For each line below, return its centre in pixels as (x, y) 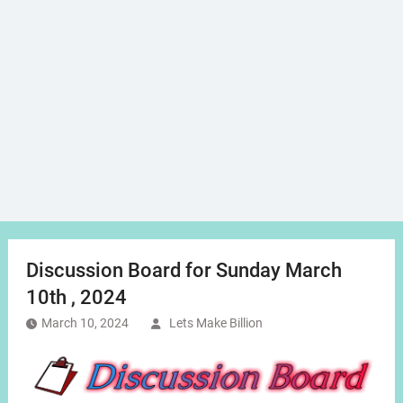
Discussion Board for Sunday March (184, 271)
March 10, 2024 (85, 323)
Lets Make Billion (215, 323)
